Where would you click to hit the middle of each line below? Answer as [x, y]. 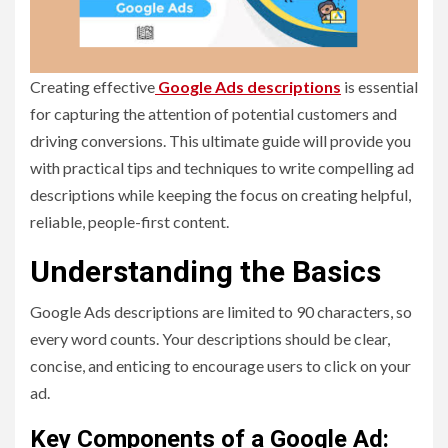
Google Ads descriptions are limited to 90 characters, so [221, 312]
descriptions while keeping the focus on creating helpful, [220, 195]
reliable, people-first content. [129, 222]
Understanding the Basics [205, 272]
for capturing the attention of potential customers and [213, 114]
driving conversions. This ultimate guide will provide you [220, 141]
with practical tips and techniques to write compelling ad [222, 168]
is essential [379, 87]
